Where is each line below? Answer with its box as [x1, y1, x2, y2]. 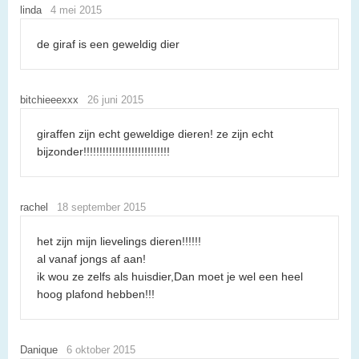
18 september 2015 [56, 200, 146, 213]
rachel [20, 200, 48, 213]
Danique [20, 343, 58, 356]
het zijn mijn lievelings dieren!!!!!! [37, 234, 201, 248]
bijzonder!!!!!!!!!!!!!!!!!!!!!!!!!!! [37, 144, 170, 158]
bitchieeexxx [20, 93, 79, 106]
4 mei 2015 [50, 3, 102, 16]
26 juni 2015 [87, 93, 143, 106]
